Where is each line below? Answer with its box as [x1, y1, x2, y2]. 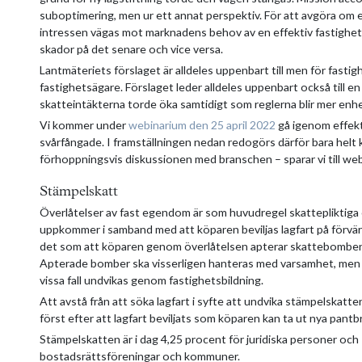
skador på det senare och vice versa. [40, 41, 223, 56]
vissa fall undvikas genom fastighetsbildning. [40, 272, 263, 287]
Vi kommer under [40, 117, 128, 132]
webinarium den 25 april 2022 [128, 117, 276, 132]
